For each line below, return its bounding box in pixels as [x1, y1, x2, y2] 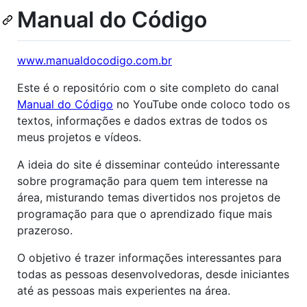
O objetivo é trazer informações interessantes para [17, 250, 282, 265]
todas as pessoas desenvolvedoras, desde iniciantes [17, 267, 289, 281]
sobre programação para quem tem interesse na [17, 173, 268, 188]
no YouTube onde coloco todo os [113, 97, 290, 111]
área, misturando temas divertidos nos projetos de [17, 190, 280, 204]
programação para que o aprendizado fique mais [17, 206, 272, 221]
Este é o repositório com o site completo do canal [17, 80, 279, 95]
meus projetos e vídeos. [17, 130, 141, 144]
